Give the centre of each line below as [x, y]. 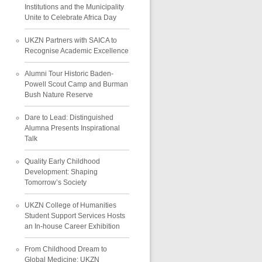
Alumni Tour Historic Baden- [69, 73]
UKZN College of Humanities [70, 205]
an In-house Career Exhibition [72, 226]
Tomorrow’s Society [55, 182]
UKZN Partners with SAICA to [70, 40]
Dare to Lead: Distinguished [69, 117]
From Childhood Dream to [65, 249]
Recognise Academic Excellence [76, 51]
